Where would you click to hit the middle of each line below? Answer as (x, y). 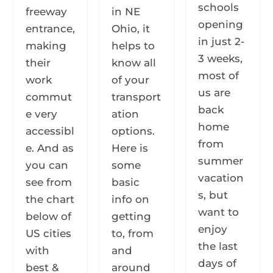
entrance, (51, 28)
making (46, 45)
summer (220, 161)
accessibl (50, 131)
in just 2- (221, 41)
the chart (50, 199)
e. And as (50, 148)
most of (218, 75)
